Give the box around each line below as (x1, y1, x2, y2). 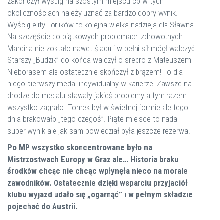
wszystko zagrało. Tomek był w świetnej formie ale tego (7, 102, 188, 112)
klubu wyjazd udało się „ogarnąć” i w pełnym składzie (7, 190, 192, 199)
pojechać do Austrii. (7, 201, 78, 211)
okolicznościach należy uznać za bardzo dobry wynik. (7, 8, 178, 18)
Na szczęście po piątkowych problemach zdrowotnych (7, 31, 183, 41)
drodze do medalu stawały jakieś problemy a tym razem (7, 90, 187, 100)
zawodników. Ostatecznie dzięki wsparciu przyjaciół (7, 178, 188, 188)
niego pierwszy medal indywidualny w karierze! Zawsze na (7, 79, 192, 88)
